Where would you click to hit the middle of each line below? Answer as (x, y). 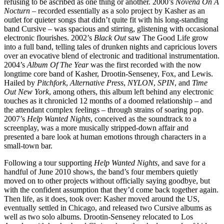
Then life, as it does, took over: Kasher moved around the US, (102, 199)
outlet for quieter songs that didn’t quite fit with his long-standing (106, 20)
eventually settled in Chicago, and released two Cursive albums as (108, 208)
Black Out (110, 38)
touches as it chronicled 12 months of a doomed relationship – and (108, 101)
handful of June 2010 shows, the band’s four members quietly (101, 172)
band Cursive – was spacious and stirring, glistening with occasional (111, 29)
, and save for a (181, 163)
